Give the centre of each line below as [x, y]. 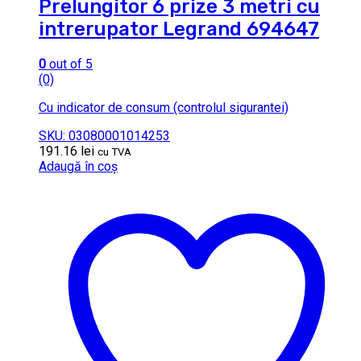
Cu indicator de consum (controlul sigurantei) [164, 107]
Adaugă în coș [78, 166]
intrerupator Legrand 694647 [179, 29]
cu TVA [114, 151]
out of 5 [69, 64]
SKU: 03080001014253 [104, 135]
